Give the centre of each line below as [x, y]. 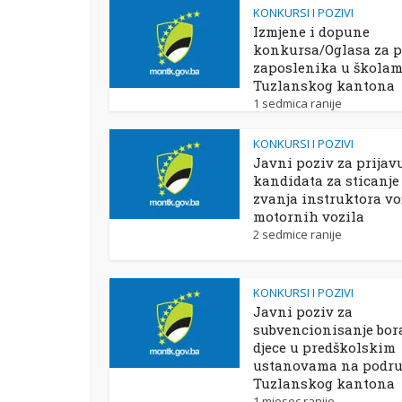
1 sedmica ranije [297, 103]
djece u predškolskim [324, 347]
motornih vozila [309, 216]
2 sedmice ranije [297, 234]
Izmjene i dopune [311, 31]
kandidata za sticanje [326, 180]
